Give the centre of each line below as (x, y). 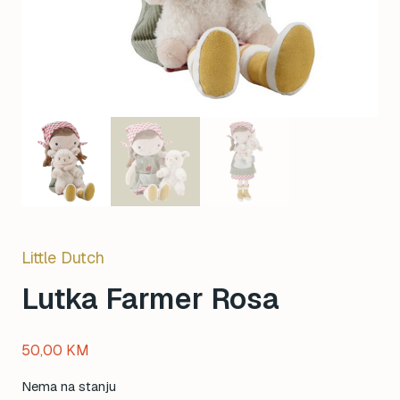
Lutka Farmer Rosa (150, 299)
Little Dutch (63, 258)
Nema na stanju (69, 386)
